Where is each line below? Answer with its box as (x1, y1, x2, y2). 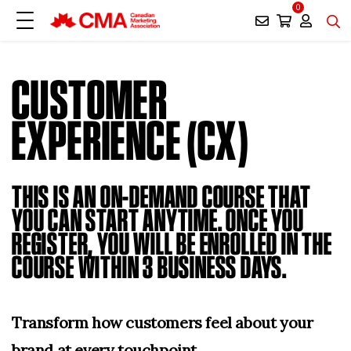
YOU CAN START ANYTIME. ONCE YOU (12, 203, 304, 237)
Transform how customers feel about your (12, 313, 313, 332)
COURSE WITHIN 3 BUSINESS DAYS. (12, 250, 287, 284)
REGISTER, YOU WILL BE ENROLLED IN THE (12, 226, 332, 261)
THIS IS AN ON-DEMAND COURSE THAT (12, 179, 311, 214)
